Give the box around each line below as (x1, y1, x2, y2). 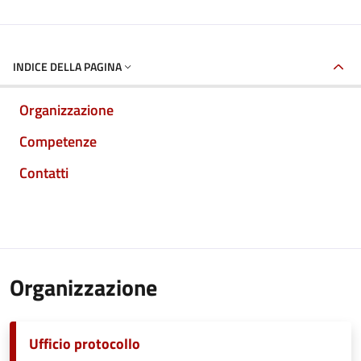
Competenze (19, 131, 97, 152)
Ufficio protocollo (29, 333, 140, 355)
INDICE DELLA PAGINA (13, 58, 122, 75)
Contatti (19, 162, 68, 184)
